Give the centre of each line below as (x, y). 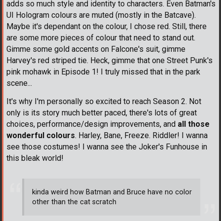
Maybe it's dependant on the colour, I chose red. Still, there (107, 27)
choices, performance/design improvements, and (92, 124)
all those (194, 124)
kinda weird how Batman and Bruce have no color (112, 192)
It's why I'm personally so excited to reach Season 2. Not (104, 102)
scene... (19, 83)
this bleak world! (35, 158)
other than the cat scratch (74, 202)
